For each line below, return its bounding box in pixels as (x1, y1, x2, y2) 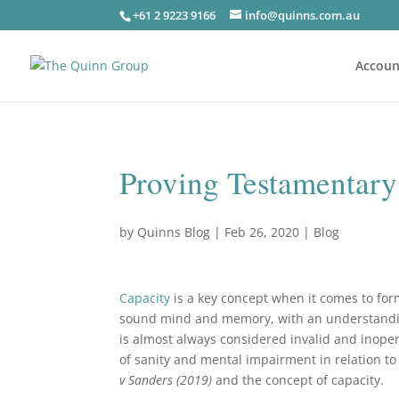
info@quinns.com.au (245, 6, 361, 23)
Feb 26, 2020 (224, 224, 300, 240)
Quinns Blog (137, 224, 211, 240)
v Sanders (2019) (119, 371, 216, 388)
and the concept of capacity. (216, 371, 385, 388)
